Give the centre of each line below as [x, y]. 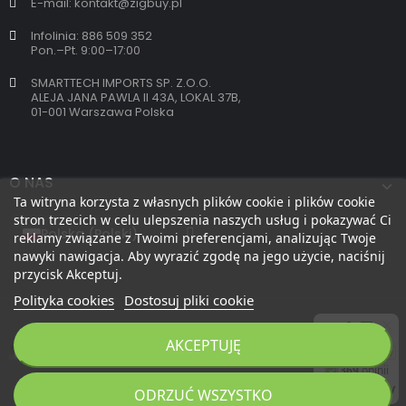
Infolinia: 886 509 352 [92, 36]
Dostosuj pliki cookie [189, 300]
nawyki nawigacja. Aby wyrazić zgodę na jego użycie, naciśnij [199, 256]
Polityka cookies [64, 300]
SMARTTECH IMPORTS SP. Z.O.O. [121, 83]
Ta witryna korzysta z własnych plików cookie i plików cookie [194, 202]
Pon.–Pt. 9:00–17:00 [86, 51]
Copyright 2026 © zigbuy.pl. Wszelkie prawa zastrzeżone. [203, 384]
